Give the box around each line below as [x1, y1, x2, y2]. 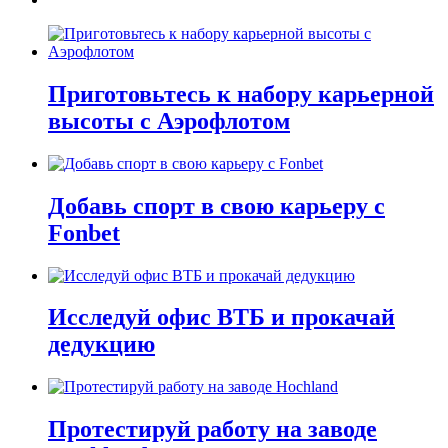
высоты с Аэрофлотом [48, 107, 290, 134]
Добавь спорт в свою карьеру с [48, 192, 385, 219]
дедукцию [48, 331, 155, 358]
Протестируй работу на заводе [48, 416, 377, 443]
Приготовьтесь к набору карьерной [48, 80, 434, 107]
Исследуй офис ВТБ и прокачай [48, 304, 395, 331]
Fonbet [48, 219, 120, 246]
